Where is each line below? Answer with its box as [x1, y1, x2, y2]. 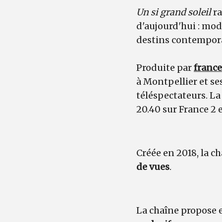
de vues [136, 161, 169, 172]
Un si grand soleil [136, 6, 211, 18]
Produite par [136, 61, 194, 73]
